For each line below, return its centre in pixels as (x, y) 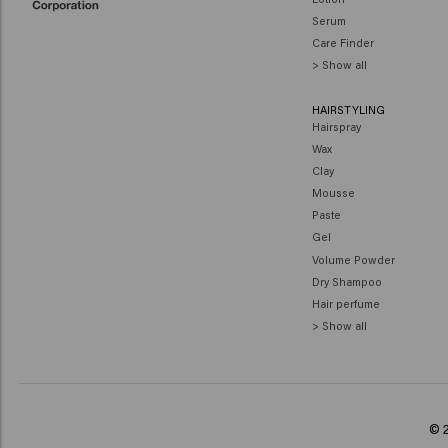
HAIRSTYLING (348, 109)
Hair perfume (345, 303)
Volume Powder (353, 259)
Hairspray (336, 126)
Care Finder (342, 43)
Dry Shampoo (346, 281)
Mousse (333, 193)
